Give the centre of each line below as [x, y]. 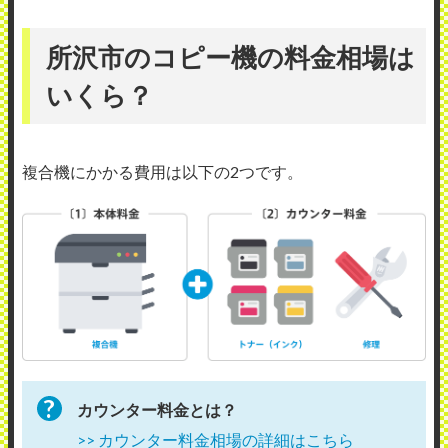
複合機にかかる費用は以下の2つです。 [162, 171]
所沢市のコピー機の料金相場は [230, 56]
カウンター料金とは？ [157, 410]
